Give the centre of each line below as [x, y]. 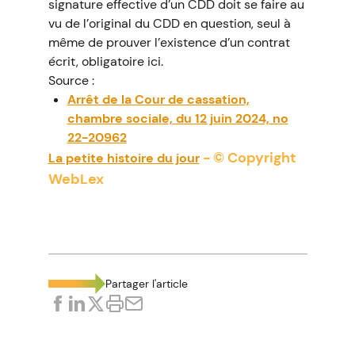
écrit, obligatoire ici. [105, 61]
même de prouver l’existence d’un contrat [169, 42]
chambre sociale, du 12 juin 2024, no [177, 118]
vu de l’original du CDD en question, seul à [169, 23]
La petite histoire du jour [124, 158]
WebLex [76, 179]
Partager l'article [146, 284]
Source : [71, 80]
